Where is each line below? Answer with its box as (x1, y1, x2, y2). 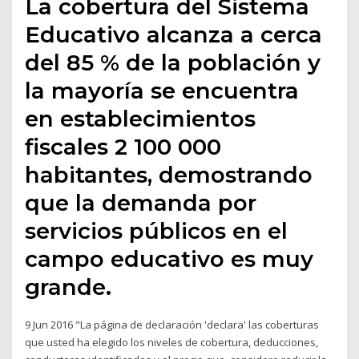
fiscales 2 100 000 (25, 133, 222, 161)
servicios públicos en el (25, 217, 288, 245)
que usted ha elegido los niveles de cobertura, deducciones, (25, 335, 319, 350)
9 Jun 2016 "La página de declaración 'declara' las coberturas (25, 317, 320, 333)
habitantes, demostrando (25, 161, 313, 189)
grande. (25, 273, 112, 301)
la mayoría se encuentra (25, 77, 300, 105)
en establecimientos (25, 105, 256, 133)
